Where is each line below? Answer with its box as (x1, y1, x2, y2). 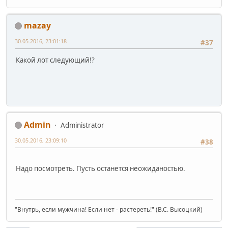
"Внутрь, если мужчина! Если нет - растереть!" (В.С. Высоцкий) (15, 205, 203, 214)
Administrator (61, 120, 104, 130)
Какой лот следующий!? (16, 55, 95, 65)
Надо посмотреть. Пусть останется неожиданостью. (16, 163, 185, 173)
